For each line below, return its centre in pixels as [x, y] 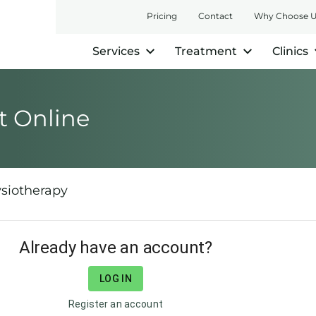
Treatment [206, 51]
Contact [215, 16]
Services [116, 51]
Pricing [162, 16]
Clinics [290, 51]
